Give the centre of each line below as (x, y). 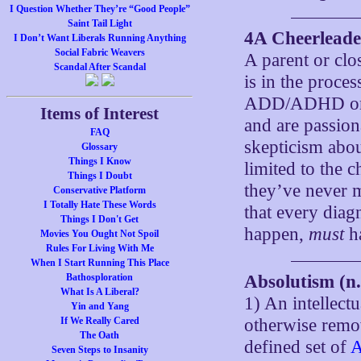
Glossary (100, 147)
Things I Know (100, 161)
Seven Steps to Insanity (100, 350)
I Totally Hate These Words (100, 205)
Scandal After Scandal (100, 67)
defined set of (298, 347)
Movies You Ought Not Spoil (100, 234)
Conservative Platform (100, 190)
